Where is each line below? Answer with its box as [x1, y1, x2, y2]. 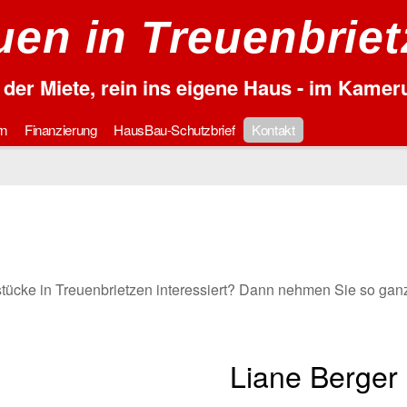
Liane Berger [230, 354, 399, 397]
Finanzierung [24, 119, 97, 139]
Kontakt [252, 119, 295, 139]
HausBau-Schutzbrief [114, 119, 235, 139]
